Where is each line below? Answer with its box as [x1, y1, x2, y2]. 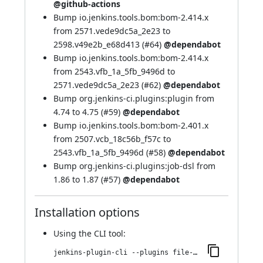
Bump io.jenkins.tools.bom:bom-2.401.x [53, 120, 208, 131]
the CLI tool [79, 228, 123, 239]
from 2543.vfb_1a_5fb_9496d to [53, 66, 175, 77]
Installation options [35, 204, 140, 220]
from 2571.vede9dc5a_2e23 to [53, 25, 170, 36]
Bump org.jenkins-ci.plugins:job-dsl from [53, 160, 215, 171]
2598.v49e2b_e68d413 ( [53, 39, 144, 50]
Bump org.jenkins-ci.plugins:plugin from [53, 93, 214, 104]
